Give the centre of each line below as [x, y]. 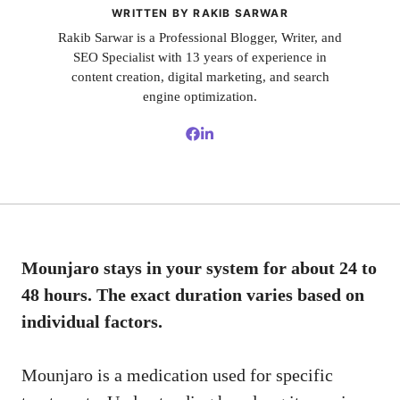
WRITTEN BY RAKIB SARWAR [200, 13]
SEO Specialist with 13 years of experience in [200, 58]
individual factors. [92, 321]
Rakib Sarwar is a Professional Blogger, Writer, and [200, 38]
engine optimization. [200, 97]
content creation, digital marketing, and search [200, 77]
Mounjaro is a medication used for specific [177, 375]
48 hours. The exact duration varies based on [193, 294]
